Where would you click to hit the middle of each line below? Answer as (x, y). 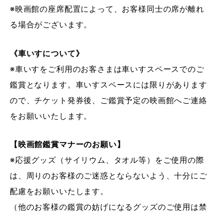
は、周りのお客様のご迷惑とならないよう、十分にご (109, 175)
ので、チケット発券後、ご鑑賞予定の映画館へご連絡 (109, 100)
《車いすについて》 (47, 53)
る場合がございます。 (51, 24)
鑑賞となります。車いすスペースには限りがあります (109, 84)
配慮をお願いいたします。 (59, 191)
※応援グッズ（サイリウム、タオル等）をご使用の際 (107, 159)
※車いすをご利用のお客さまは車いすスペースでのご (107, 68)
